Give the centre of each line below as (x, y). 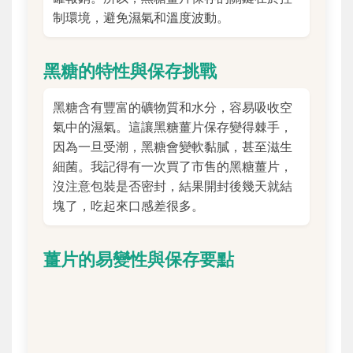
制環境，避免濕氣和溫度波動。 (141, 17)
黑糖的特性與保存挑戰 (130, 70)
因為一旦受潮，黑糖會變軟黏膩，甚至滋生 (173, 146)
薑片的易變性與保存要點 (139, 258)
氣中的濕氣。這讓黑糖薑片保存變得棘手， (173, 126)
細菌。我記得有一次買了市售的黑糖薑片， (173, 166)
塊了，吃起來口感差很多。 (128, 205)
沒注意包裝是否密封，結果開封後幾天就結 (173, 186)
